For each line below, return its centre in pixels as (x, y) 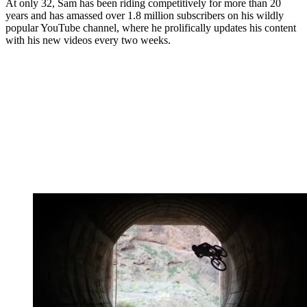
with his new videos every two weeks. (88, 40)
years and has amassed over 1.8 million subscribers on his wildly (145, 16)
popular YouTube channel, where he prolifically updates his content (151, 28)
